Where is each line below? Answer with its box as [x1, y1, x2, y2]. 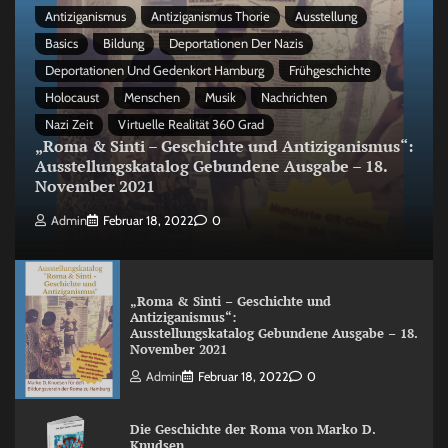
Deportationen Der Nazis [169, 36, 303, 52]
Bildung [103, 36, 144, 52]
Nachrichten [261, 90, 327, 106]
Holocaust [45, 90, 99, 106]
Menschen [124, 90, 180, 106]
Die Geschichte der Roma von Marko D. [129, 420, 376, 438]
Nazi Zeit [45, 117, 93, 133]
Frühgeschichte [289, 63, 371, 79]
